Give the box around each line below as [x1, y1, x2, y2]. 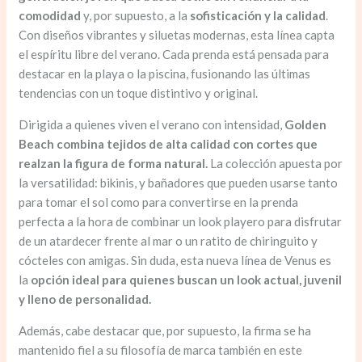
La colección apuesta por [208, 155, 343, 170]
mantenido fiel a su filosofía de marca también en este [19, 342, 303, 357]
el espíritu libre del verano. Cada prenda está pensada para [19, 46, 330, 61]
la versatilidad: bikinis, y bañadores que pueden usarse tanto [19, 175, 339, 190]
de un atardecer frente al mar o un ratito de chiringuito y [19, 233, 318, 248]
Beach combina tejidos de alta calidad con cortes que [19, 136, 318, 151]
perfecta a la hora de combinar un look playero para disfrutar [19, 213, 343, 229]
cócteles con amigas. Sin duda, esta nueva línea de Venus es [19, 252, 332, 267]
